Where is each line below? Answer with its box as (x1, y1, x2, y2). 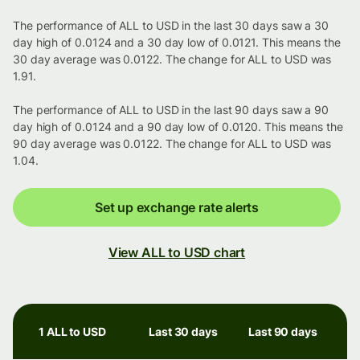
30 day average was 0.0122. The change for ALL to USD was (13, 52, 332, 67)
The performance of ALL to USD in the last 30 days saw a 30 (13, 18, 329, 33)
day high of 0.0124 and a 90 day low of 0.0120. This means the (13, 120, 343, 134)
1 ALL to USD (39, 325, 106, 339)
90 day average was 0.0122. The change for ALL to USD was (13, 137, 332, 151)
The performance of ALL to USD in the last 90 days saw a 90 (13, 103, 329, 117)
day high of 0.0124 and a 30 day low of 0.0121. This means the (13, 35, 341, 50)
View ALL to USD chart (108, 244, 246, 261)
